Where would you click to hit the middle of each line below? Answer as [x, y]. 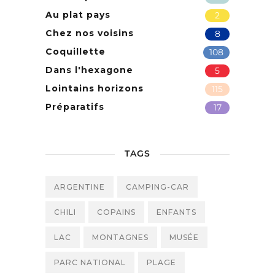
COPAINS [116, 212]
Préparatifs [75, 107]
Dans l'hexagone [89, 70]
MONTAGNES [120, 237]
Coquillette [76, 51]
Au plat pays [78, 14]
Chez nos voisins [90, 33]
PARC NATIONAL [90, 262]
